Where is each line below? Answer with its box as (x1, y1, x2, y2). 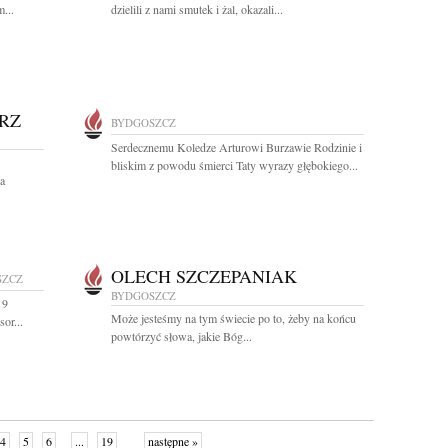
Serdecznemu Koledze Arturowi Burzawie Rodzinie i (111, 139, 362, 155)
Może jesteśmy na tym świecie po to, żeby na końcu (111, 310, 356, 326)
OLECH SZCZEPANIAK (111, 264, 297, 288)
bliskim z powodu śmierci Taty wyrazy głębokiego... (111, 157, 358, 173)
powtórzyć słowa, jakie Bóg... (111, 328, 252, 344)
